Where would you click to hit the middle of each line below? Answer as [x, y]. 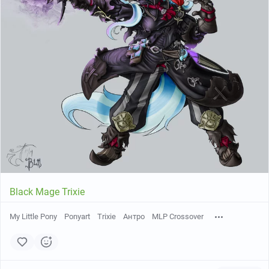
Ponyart [77, 216]
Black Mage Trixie [47, 192]
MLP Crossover [178, 216]
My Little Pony [33, 216]
